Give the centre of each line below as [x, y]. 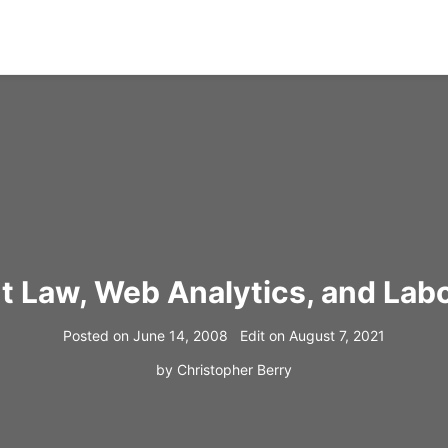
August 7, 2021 [337, 335]
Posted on [96, 335]
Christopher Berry [234, 369]
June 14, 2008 [180, 335]
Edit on [262, 335]
